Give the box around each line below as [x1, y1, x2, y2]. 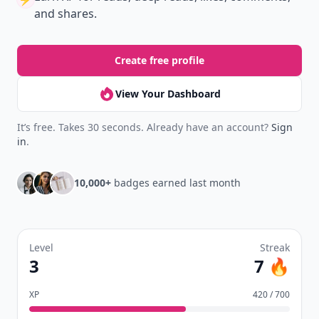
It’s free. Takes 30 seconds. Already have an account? [17, 120, 271, 134]
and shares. [34, 6, 97, 21]
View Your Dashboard [115, 87, 221, 100]
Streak [260, 241, 290, 254]
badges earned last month [111, 176, 241, 189]
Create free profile [115, 53, 204, 67]
